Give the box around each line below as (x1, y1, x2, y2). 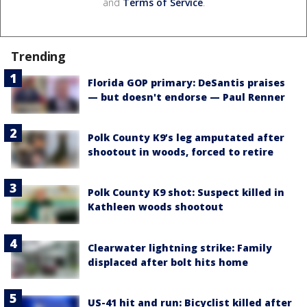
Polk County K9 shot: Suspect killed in (88, 186, 284, 199)
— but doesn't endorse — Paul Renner (88, 90, 285, 103)
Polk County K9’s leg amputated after (88, 131, 284, 145)
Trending (11, 47, 66, 64)
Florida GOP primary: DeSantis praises (88, 75, 285, 89)
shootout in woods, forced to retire (88, 145, 273, 159)
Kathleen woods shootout (88, 200, 223, 214)
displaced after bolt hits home (88, 255, 248, 269)
